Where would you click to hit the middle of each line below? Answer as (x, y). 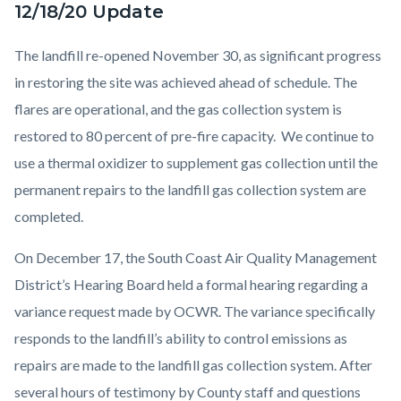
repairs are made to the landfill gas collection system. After (193, 365)
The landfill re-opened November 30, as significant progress (198, 55)
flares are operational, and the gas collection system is (178, 109)
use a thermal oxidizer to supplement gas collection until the (196, 163)
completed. (49, 217)
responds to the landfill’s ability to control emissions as (181, 338)
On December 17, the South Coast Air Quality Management (196, 258)
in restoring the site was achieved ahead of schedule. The (186, 82)
